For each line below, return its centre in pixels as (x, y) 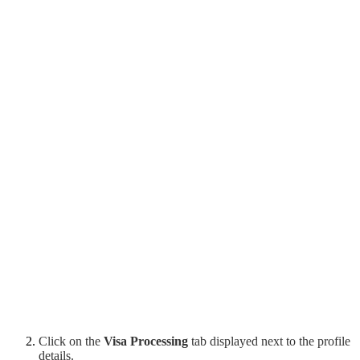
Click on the (71, 341)
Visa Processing (146, 341)
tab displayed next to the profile (269, 341)
